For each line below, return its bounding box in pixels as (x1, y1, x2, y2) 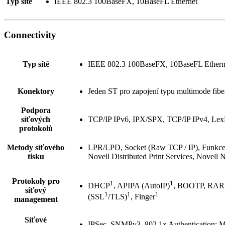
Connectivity (4, 30, 56, 41)
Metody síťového (7, 143, 64, 152)
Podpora (21, 106, 51, 115)
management (14, 195, 58, 204)
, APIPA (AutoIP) (114, 181, 170, 190)
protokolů (19, 124, 53, 133)
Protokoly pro (12, 177, 60, 186)
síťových (21, 115, 50, 124)
